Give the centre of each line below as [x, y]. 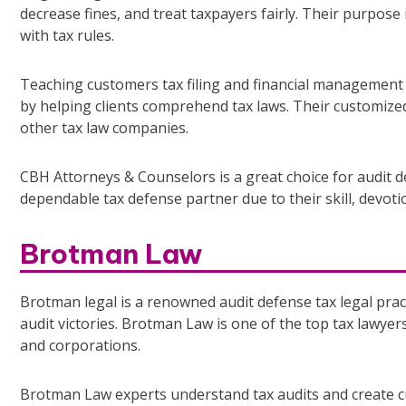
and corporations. [80, 346]
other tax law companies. [104, 128]
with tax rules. [67, 36]
